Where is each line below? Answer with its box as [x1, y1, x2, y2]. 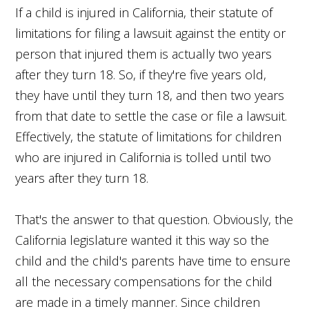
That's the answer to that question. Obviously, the [15, 210, 294, 228]
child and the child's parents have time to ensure [15, 252, 291, 269]
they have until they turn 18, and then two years [15, 86, 285, 103]
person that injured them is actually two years [15, 45, 272, 62]
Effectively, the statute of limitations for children [15, 128, 282, 145]
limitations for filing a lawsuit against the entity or [15, 24, 286, 41]
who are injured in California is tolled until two [15, 148, 272, 166]
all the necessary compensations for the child [15, 272, 273, 290]
